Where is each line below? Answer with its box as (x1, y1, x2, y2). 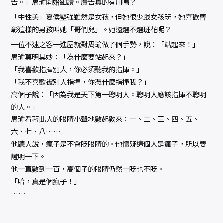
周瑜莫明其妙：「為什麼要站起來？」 (11, 51, 130, 62)
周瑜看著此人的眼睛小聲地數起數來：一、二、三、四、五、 (11, 113, 200, 124)
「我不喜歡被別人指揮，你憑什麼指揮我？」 (11, 76, 151, 87)
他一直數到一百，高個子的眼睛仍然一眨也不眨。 (11, 163, 165, 174)
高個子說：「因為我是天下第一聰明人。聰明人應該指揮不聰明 (11, 89, 207, 100)
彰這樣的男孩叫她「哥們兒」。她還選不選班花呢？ (11, 24, 172, 35)
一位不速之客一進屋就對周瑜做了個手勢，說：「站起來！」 (11, 39, 200, 50)
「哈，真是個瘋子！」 (11, 176, 81, 187)
